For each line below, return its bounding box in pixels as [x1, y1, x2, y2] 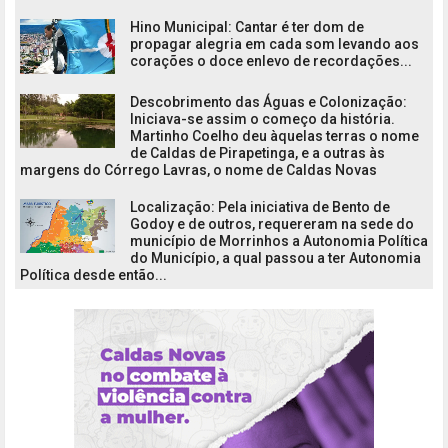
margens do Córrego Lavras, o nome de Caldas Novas [20, 161, 377, 178]
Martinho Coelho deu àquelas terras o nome [130, 127, 419, 144]
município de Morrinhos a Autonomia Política [130, 232, 428, 249]
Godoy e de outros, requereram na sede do [130, 215, 414, 232]
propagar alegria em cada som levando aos [130, 36, 419, 53]
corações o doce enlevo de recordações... [130, 53, 412, 70]
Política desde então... [20, 266, 167, 283]
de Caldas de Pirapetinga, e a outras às [130, 144, 385, 161]
